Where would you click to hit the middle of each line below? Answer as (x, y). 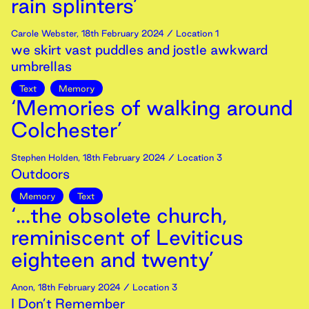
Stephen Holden (44, 157)
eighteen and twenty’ (112, 259)
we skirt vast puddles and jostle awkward (139, 50)
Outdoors (40, 174)
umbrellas (41, 66)
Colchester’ (67, 130)
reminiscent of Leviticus (127, 237)
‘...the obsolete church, (119, 215)
